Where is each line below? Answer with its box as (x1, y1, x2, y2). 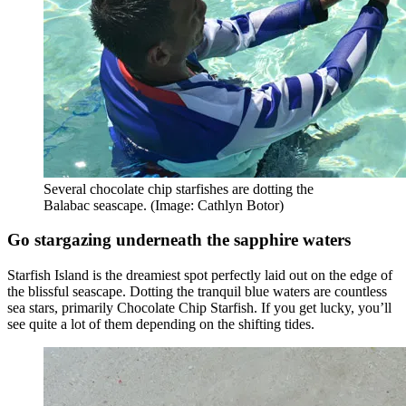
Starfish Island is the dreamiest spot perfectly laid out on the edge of (7, 267, 392, 284)
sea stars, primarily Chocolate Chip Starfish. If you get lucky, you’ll (7, 300, 391, 316)
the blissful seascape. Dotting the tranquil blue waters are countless (7, 284, 387, 300)
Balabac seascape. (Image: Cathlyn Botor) (43, 197, 284, 213)
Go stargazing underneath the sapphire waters (7, 230, 351, 250)
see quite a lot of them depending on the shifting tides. (7, 316, 314, 333)
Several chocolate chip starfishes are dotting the (43, 180, 314, 197)
